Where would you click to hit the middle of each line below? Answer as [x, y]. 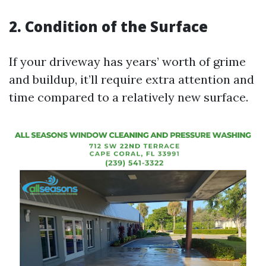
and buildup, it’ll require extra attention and [132, 79]
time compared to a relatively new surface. [129, 97]
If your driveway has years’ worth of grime [127, 61]
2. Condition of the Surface [108, 26]
